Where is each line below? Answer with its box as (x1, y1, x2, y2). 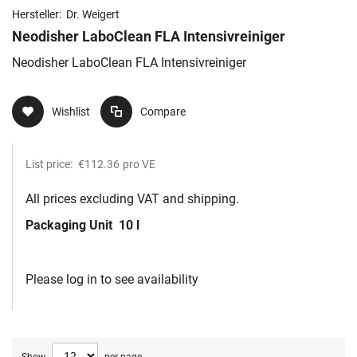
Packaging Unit (25, 218, 116, 233)
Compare (140, 105, 186, 119)
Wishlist (52, 105, 90, 119)
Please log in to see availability (25, 272, 198, 288)
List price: (25, 158, 75, 171)
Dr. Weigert (66, 8, 120, 22)
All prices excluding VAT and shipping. (25, 191, 239, 207)
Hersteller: (12, 8, 64, 22)
